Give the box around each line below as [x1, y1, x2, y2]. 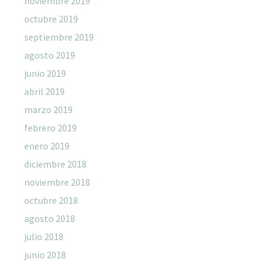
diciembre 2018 [24, 157, 87, 170]
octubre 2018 [24, 194, 78, 206]
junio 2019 [24, 67, 66, 79]
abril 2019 [24, 85, 65, 97]
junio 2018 [24, 248, 66, 261]
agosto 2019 [24, 48, 75, 61]
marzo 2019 [24, 103, 73, 116]
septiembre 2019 [24, 30, 94, 43]
